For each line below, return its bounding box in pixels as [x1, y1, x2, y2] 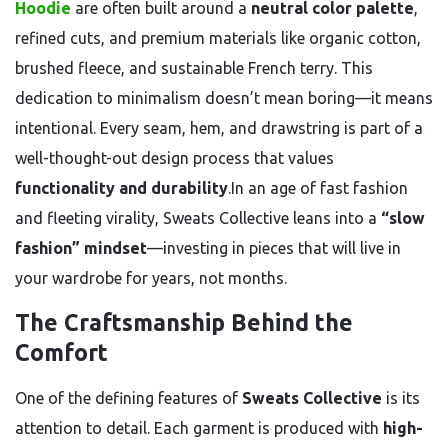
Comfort [15, 340, 108, 365]
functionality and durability [15, 179, 228, 197]
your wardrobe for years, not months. [15, 269, 287, 287]
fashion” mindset [15, 239, 147, 257]
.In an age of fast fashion [228, 179, 408, 197]
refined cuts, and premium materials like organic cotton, [15, 29, 421, 47]
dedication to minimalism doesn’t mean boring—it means [15, 89, 433, 107]
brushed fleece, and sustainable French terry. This [15, 59, 373, 77]
